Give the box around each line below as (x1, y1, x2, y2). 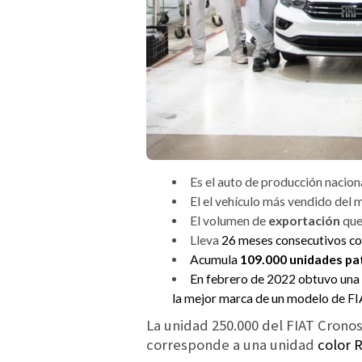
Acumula (189, 252, 240, 267)
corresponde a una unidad (146, 335, 318, 354)
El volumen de (189, 213, 268, 229)
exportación (267, 213, 343, 229)
